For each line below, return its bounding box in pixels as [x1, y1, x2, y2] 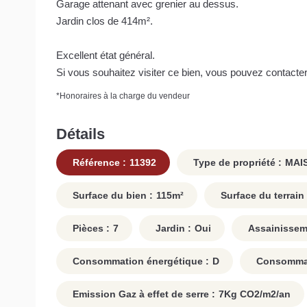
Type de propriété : [191, 157, 282, 169]
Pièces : [70, 223, 110, 234]
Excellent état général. [56, 49, 155, 61]
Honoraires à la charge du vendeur [60, 90, 190, 101]
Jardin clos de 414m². [56, 14, 153, 27]
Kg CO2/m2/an [224, 288, 291, 300]
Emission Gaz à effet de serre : [70, 288, 215, 300]
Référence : [70, 157, 126, 169]
